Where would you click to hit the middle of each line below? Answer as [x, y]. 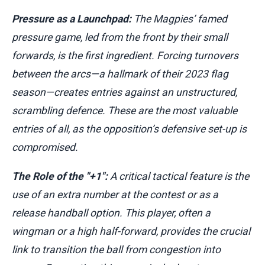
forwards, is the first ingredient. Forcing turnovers [125, 56]
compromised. [45, 148]
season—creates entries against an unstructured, [125, 93]
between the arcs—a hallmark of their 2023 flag [120, 74]
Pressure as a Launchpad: [72, 19]
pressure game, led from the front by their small [120, 38]
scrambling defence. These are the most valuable [125, 111]
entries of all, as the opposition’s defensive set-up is [129, 129]
